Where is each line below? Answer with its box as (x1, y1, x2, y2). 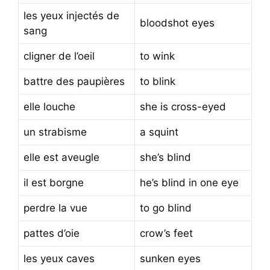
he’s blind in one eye (140, 176, 239, 189)
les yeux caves (24, 252, 95, 265)
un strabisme (24, 125, 87, 138)
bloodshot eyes (140, 16, 215, 29)
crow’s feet (140, 227, 193, 239)
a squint (140, 125, 178, 138)
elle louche (24, 100, 75, 113)
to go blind (140, 201, 192, 214)
